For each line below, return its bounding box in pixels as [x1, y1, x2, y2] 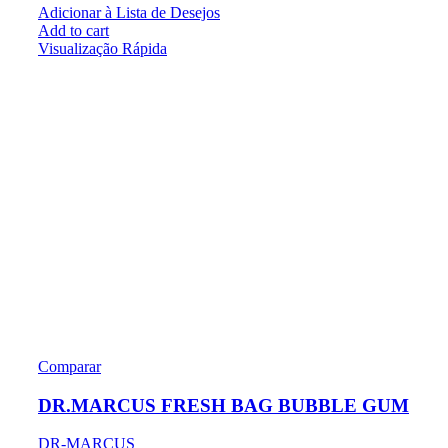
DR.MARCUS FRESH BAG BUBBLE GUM [38, 394, 409, 416]
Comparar [38, 358, 101, 376]
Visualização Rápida [38, 40, 167, 58]
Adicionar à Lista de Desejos [38, 4, 220, 22]
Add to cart [38, 22, 109, 40]
